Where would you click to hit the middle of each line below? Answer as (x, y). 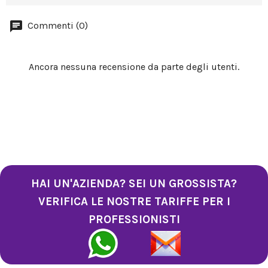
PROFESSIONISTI (134, 220)
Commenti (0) (57, 26)
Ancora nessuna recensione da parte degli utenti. (134, 67)
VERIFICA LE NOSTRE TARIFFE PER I (134, 202)
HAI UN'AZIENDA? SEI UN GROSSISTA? (134, 184)
